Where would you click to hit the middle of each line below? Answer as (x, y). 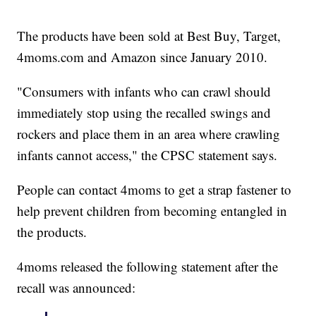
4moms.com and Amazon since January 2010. (142, 57)
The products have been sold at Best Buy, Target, (149, 36)
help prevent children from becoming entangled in (152, 211)
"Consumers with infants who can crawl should (144, 92)
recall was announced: (77, 288)
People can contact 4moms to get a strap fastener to (154, 190)
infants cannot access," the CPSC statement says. (147, 155)
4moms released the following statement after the (148, 267)
